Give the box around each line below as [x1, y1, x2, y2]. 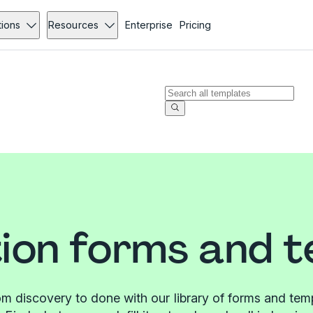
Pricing [179, 19, 211, 31]
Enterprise [124, 19, 173, 31]
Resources [48, 19, 99, 31]
